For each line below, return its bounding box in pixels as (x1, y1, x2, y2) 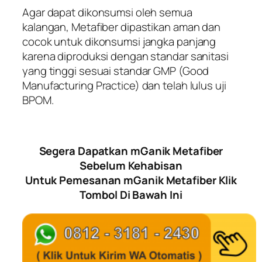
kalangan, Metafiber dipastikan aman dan (22, 19, 221, 35)
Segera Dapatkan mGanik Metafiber (39, 143, 223, 159)
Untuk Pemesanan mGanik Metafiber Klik (25, 173, 237, 188)
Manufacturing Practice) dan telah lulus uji (22, 78, 226, 94)
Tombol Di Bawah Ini (80, 187, 182, 203)
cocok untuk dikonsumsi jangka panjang (22, 34, 216, 50)
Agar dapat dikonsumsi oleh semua (22, 5, 192, 20)
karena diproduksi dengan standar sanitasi (22, 49, 229, 64)
